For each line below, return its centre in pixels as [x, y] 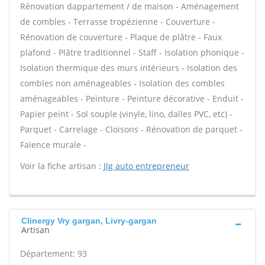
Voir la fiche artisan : [62, 166]
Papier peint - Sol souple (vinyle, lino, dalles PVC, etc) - [126, 114]
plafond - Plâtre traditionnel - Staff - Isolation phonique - [132, 52]
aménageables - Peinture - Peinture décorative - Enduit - [132, 98]
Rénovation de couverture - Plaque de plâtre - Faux [121, 37]
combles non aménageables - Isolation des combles [122, 83]
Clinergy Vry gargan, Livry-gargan [89, 221]
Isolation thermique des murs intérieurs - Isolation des [129, 68]
